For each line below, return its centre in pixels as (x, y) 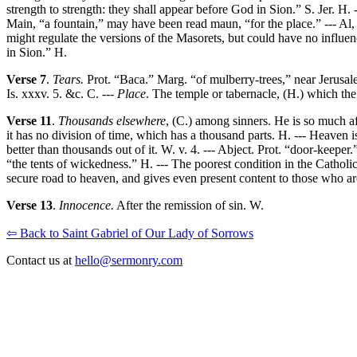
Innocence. (86, 206)
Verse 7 (26, 80)
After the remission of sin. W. (189, 206)
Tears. (68, 80)
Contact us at (41, 261)
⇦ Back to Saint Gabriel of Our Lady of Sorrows (130, 233)
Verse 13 (29, 206)
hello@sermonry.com (129, 261)
